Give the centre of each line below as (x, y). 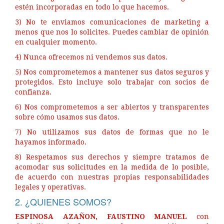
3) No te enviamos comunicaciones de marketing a (112, 22)
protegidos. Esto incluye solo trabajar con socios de (112, 82)
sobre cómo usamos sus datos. (67, 117)
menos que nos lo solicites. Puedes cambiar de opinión (112, 32)
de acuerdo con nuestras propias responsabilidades (112, 177)
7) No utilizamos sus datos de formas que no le (112, 132)
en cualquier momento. (56, 42)
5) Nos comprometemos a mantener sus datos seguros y (112, 72)
